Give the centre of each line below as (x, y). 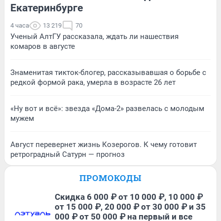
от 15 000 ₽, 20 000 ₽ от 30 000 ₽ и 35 (130, 207)
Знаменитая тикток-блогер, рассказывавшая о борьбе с (108, 73)
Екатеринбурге (47, 8)
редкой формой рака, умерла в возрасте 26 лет (93, 83)
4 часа (20, 26)
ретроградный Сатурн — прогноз (68, 155)
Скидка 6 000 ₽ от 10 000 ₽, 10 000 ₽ (129, 197)
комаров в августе (43, 47)
